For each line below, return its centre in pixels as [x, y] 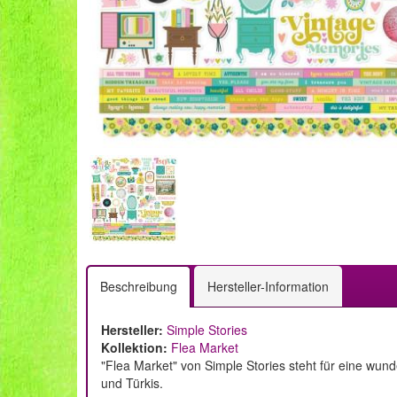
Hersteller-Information [268, 286]
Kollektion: [134, 347]
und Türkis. [132, 383]
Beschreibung [139, 286]
